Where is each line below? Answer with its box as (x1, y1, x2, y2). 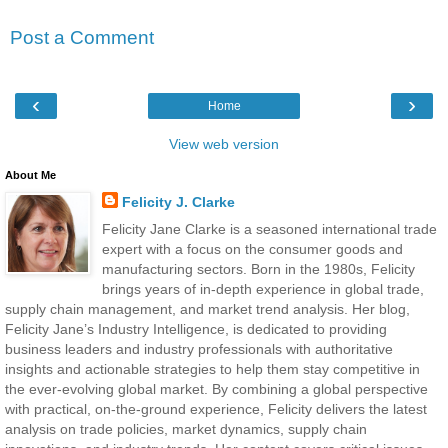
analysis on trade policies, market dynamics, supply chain (5, 421, 367, 438)
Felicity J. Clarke (121, 194, 235, 211)
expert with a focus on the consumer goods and (101, 241, 403, 258)
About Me (5, 169, 56, 182)
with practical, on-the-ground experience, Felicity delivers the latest (5, 401, 427, 418)
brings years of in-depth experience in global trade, (101, 281, 424, 298)
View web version (169, 136, 279, 153)
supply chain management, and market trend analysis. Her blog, (5, 301, 410, 318)
